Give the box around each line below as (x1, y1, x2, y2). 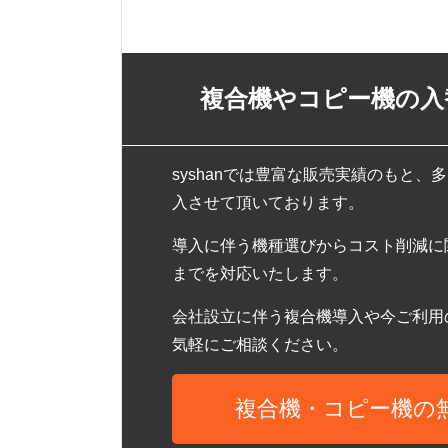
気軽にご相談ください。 (172, 336, 348, 353)
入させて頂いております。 (172, 194, 364, 211)
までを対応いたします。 (172, 265, 348, 282)
